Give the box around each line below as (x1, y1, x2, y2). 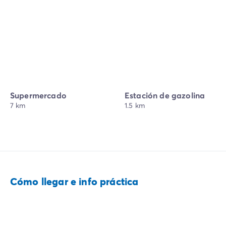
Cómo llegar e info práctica (10, 175, 139, 189)
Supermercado (10, 90, 67, 101)
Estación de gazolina (125, 90, 205, 101)
